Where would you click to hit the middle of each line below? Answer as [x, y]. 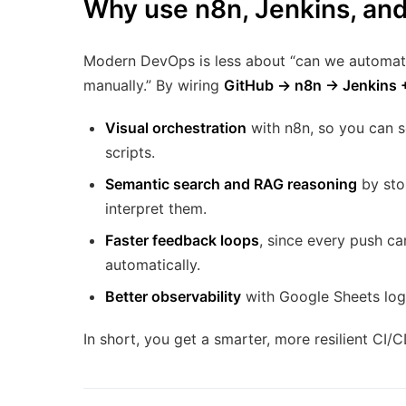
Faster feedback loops [182, 241]
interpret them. [156, 209]
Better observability [173, 297]
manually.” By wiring [154, 86]
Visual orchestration [176, 128]
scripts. [130, 153]
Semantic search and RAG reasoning [231, 184]
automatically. [153, 265]
